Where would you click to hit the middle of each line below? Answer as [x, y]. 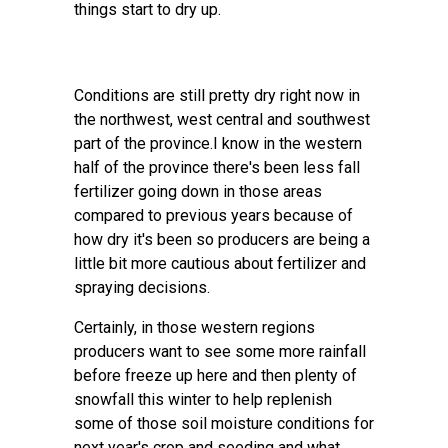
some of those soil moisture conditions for [224, 423]
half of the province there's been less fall [217, 167]
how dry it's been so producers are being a [222, 239]
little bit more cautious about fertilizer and [220, 263]
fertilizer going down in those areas [198, 191]
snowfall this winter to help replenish [203, 399]
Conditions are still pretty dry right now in [217, 95]
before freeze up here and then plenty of [215, 375]
